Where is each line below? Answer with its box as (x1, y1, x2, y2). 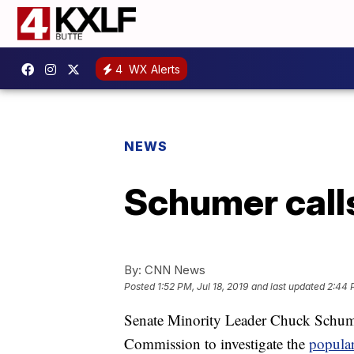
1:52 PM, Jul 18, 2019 (157, 281, 248, 293)
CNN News (141, 262, 205, 277)
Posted (124, 281, 157, 293)
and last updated (251, 281, 325, 293)
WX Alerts (126, 62, 180, 76)
